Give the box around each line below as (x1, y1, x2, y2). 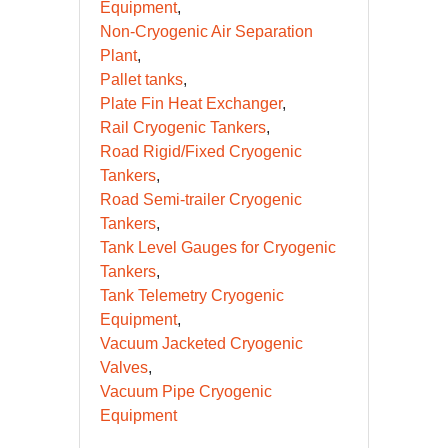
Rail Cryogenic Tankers (100, 118, 266, 136)
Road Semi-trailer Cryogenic (100, 190, 302, 208)
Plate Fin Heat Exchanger (100, 94, 282, 112)
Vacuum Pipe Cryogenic (100, 382, 272, 400)
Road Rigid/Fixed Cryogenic (100, 142, 302, 160)
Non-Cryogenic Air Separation (100, 22, 313, 40)
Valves (100, 358, 148, 376)
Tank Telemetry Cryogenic (100, 286, 284, 304)
